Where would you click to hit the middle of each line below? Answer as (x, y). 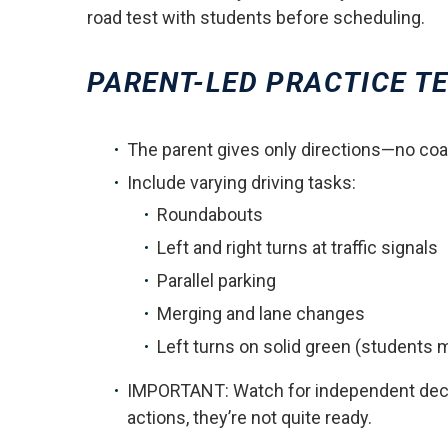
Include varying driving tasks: (241, 182)
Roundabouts (210, 214)
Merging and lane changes (261, 313)
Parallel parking (216, 280)
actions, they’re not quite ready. (249, 417)
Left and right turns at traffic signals (297, 247)
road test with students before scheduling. (256, 17)
